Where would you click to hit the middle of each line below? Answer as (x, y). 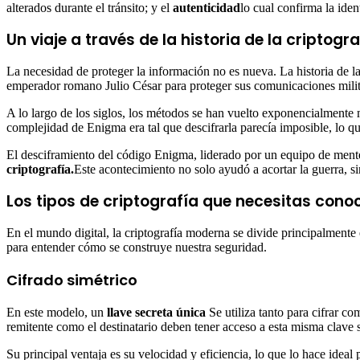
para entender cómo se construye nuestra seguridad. (137, 247)
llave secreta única (156, 313)
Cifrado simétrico (72, 280)
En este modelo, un (57, 313)
